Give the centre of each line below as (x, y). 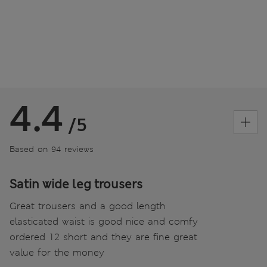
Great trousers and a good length (88, 206)
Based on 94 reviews (52, 149)
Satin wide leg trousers (76, 184)
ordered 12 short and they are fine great (103, 237)
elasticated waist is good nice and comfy (104, 221)
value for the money (57, 252)
